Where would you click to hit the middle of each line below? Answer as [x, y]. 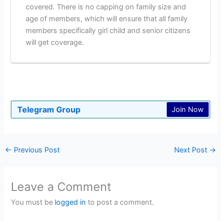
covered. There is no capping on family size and [106, 7]
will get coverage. [55, 43]
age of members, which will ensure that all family [106, 19]
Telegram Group [49, 109]
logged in [71, 203]
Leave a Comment [61, 187]
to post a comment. [120, 203]
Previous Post [36, 150]
